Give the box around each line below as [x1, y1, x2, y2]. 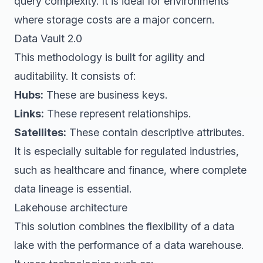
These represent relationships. [44, 107, 191, 120]
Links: [14, 107, 44, 120]
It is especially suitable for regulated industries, [14, 145, 239, 157]
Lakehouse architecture [14, 201, 127, 214]
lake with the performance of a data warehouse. [14, 239, 244, 251]
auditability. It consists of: [14, 70, 136, 82]
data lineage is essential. [14, 183, 131, 195]
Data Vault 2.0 [14, 32, 82, 45]
